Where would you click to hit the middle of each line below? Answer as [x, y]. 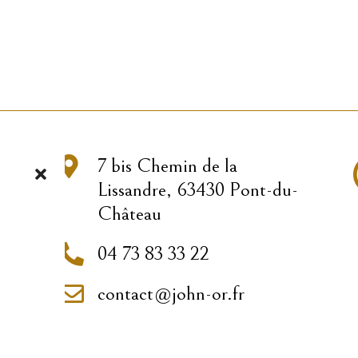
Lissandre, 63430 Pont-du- [197, 189]
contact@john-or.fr [171, 293]
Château [129, 213]
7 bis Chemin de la [167, 165]
